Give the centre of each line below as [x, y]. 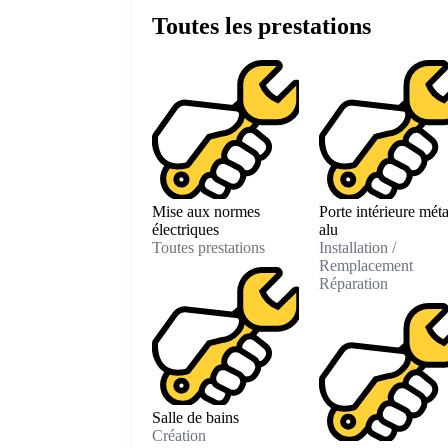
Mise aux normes [206, 211]
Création [179, 436]
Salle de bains [195, 418]
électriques [185, 229]
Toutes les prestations [261, 26]
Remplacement [365, 265]
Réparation [353, 283]
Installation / [357, 247]
